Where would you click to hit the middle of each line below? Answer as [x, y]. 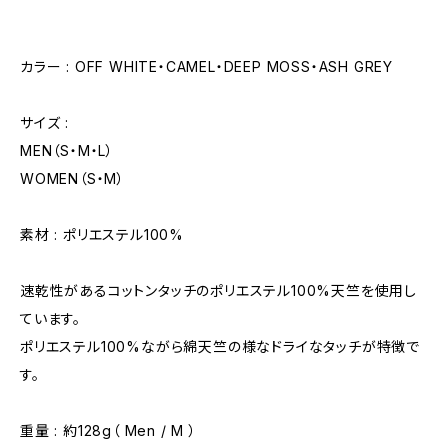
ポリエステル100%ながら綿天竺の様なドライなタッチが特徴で [220, 346]
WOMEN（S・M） [73, 178]
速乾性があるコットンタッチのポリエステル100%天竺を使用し [218, 290]
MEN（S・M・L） [67, 150]
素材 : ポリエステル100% [102, 234]
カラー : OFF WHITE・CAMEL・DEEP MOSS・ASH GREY [206, 66]
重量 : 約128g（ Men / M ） [108, 430]
